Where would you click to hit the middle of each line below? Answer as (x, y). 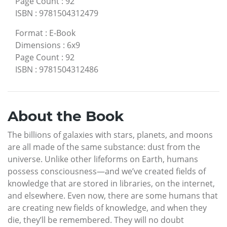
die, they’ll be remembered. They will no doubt (96, 220)
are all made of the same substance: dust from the (104, 147)
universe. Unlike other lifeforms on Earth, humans (103, 159)
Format (29, 33)
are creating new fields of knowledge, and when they (107, 207)
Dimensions (38, 45)
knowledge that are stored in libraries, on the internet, (111, 183)
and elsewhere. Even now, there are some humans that (113, 195)
